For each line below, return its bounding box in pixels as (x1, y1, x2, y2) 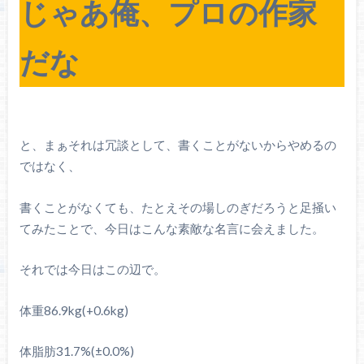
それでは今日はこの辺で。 (19, 262, 166, 277)
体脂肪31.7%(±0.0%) (19, 344, 134, 359)
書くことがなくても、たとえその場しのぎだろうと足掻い (19, 199, 336, 214)
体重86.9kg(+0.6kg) (19, 302, 128, 318)
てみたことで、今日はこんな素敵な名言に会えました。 (19, 220, 324, 236)
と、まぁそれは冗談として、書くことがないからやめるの (19, 136, 336, 152)
